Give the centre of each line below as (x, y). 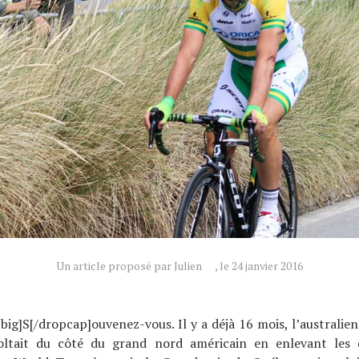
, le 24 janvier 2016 (259, 266)
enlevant (297, 343)
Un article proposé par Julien (129, 266)
